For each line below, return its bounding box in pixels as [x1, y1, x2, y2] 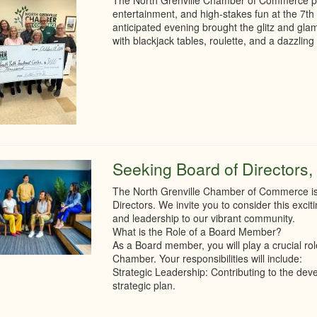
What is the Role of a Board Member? [113, 224, 282, 238]
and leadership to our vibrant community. [113, 211, 296, 225]
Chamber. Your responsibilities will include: [113, 251, 303, 265]
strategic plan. [113, 278, 176, 292]
